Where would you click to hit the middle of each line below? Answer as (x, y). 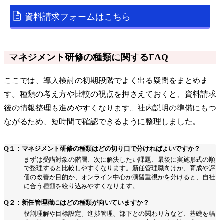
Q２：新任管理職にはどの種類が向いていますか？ (77, 202)
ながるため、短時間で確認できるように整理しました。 (102, 121)
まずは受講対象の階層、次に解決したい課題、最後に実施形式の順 (119, 159)
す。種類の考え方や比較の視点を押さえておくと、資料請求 (110, 94)
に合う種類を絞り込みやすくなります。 (81, 186)
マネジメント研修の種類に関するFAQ (89, 57)
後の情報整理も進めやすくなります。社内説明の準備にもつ (110, 108)
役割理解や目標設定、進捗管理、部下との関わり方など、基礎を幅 (119, 213)
